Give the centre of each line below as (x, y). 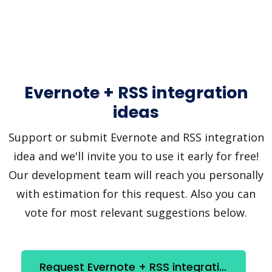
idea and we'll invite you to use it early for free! (136, 156)
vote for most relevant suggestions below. (136, 212)
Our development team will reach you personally (136, 175)
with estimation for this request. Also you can (136, 193)
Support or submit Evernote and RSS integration (136, 137)
